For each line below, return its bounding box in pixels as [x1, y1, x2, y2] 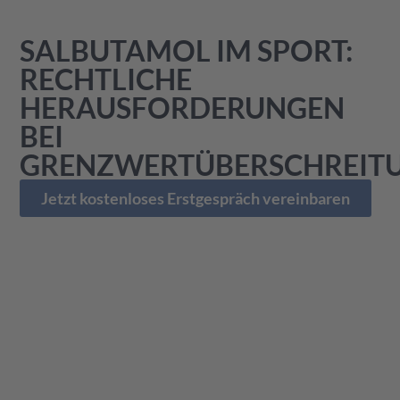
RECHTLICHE [20, 61, 193, 96]
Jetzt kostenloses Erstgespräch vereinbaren [41, 187, 351, 208]
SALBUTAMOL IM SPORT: [20, 32, 354, 68]
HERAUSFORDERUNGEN [20, 89, 346, 125]
